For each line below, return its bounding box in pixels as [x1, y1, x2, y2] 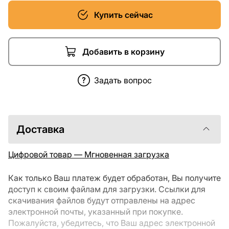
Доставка [16, 123, 64, 135]
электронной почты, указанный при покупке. [8, 207, 183, 217]
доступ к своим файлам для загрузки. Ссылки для [8, 184, 205, 194]
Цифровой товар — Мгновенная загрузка [8, 149, 169, 159]
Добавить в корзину [82, 47, 165, 57]
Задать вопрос [94, 75, 152, 85]
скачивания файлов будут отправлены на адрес [8, 195, 195, 205]
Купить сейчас [94, 10, 153, 20]
